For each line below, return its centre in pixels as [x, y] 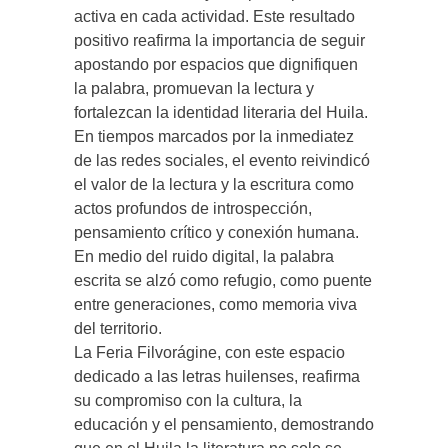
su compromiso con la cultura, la [188, 400]
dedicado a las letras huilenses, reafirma [217, 376]
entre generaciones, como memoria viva [215, 304]
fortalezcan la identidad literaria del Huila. [221, 112]
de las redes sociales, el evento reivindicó [222, 160]
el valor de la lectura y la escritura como [214, 184]
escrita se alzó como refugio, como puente [223, 280]
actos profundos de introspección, [193, 208]
